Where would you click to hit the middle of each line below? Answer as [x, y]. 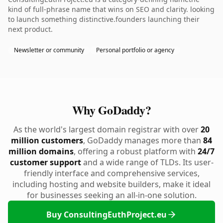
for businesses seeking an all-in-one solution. [111, 195]
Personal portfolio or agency [135, 50]
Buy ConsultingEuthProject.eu [107, 215]
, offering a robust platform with [136, 151]
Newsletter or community [49, 50]
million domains [41, 151]
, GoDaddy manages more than [143, 140]
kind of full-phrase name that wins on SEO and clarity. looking [111, 9]
